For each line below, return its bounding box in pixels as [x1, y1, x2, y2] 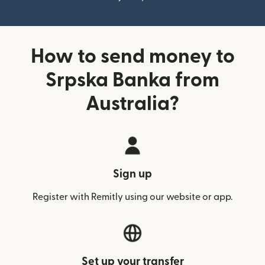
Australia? [86, 94, 179, 114]
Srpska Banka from [46, 70, 219, 90]
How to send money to [30, 47, 235, 66]
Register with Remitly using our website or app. [33, 192, 232, 202]
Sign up [113, 169, 152, 180]
